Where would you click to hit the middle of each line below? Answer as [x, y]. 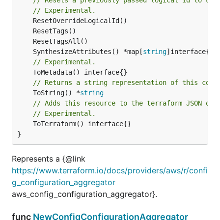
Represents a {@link [49, 158]
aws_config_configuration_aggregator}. [84, 194]
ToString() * [56, 93]
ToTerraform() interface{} [25, 124]
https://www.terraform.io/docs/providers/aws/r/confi [110, 170]
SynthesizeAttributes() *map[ [88, 51]
